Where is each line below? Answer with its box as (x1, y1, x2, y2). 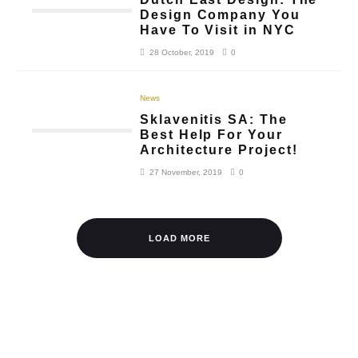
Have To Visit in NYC (140, 22, 296, 37)
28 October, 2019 (149, 47, 215, 57)
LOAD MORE (148, 233, 210, 243)
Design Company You (140, 7, 300, 22)
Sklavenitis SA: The (140, 112, 288, 126)
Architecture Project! (140, 142, 298, 157)
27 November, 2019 (149, 167, 223, 177)
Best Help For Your (140, 127, 283, 141)
